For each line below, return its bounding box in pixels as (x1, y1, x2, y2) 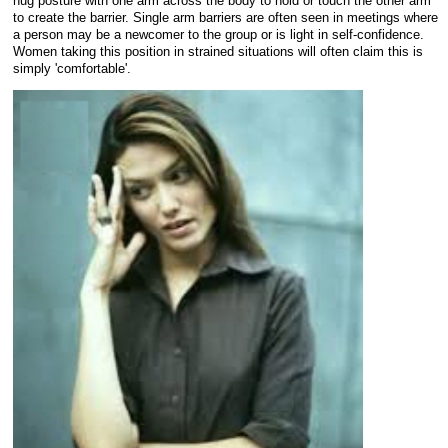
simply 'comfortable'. (13, 61, 131, 77)
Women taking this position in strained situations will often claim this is (13, 44, 423, 60)
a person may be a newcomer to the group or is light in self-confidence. (13, 27, 424, 43)
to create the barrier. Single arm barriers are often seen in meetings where (13, 10, 438, 26)
